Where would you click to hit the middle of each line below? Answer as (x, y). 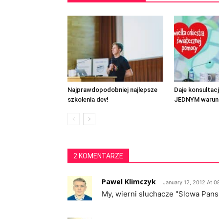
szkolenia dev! (88, 99)
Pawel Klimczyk (129, 181)
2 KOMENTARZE (98, 156)
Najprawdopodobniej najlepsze (112, 89)
